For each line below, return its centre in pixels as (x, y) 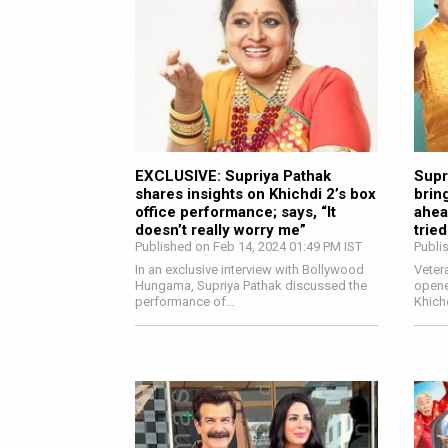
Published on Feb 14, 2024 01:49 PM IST (248, 246)
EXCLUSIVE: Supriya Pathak (233, 175)
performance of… (185, 301)
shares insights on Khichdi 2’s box (255, 193)
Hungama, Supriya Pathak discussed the (251, 285)
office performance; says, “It (235, 211)
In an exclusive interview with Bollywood (249, 269)
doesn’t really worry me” (220, 229)
